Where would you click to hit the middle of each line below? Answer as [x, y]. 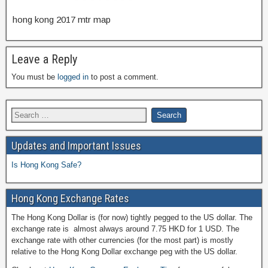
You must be [34, 77]
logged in [73, 77]
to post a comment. [124, 77]
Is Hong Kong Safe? [46, 165]
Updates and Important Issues [76, 146]
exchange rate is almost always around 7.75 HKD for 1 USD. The [125, 229]
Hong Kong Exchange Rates [70, 199]
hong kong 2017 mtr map [62, 20]
